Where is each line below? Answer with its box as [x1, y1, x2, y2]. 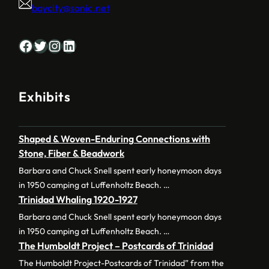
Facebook [17, 36, 25, 55]
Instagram [46, 36, 59, 55]
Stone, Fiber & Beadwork [18, 147, 124, 160]
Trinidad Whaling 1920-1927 [18, 193, 138, 206]
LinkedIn [61, 36, 69, 55]
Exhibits [18, 88, 71, 106]
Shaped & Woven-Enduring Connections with [18, 133, 210, 145]
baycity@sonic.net [31, 1, 110, 14]
